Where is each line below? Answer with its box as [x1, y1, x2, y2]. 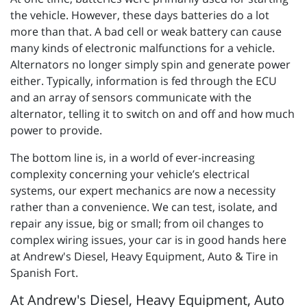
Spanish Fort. [10, 265, 78, 281]
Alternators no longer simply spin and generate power [10, 57, 291, 73]
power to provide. [10, 123, 102, 138]
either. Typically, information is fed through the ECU [10, 73, 277, 89]
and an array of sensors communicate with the [10, 90, 251, 106]
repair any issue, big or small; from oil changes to [10, 216, 264, 232]
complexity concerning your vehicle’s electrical [10, 167, 249, 182]
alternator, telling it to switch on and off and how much [10, 106, 295, 122]
